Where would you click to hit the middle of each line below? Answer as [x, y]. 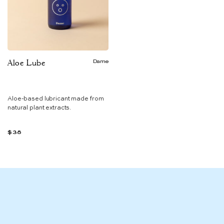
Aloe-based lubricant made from [56, 99]
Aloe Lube [26, 62]
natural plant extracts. [39, 108]
